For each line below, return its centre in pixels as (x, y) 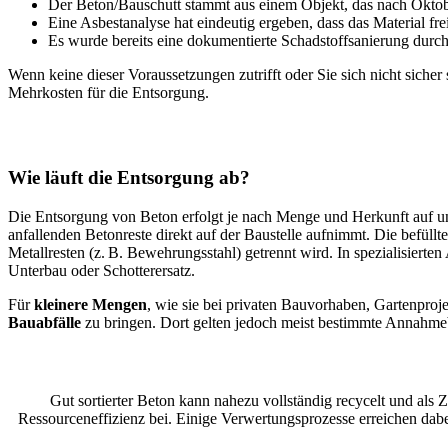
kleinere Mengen (90, 304)
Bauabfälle (44, 322)
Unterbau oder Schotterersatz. (101, 270)
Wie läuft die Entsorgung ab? (129, 178)
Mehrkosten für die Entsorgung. (108, 92)
